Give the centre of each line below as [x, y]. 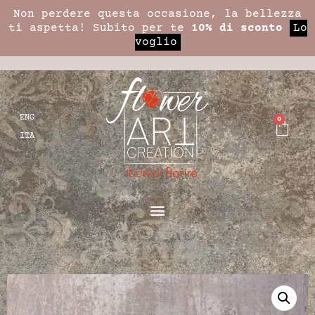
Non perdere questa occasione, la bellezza [157, 14]
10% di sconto [237, 28]
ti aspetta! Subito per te [99, 28]
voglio [156, 42]
